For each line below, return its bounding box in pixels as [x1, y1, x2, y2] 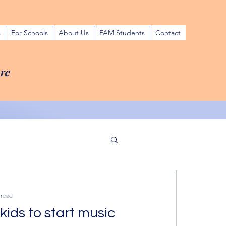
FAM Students [99, 28, 145, 37]
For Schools [11, 28, 48, 37]
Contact [155, 28, 181, 37]
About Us [59, 28, 89, 37]
